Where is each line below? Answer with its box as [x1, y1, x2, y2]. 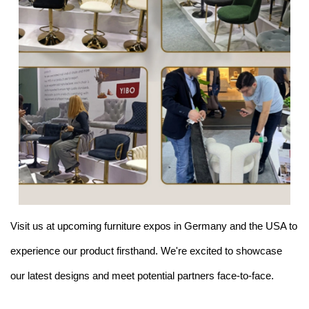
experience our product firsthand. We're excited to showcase [10, 244, 282, 257]
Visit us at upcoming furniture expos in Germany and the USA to [10, 219, 297, 232]
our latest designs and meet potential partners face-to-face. [10, 269, 274, 281]
